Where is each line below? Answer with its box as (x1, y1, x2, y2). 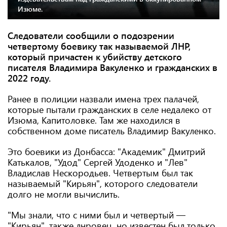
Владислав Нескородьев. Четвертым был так (8, 167, 193, 179)
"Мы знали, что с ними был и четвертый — (8, 209, 185, 221)
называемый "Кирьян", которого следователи (8, 177, 198, 190)
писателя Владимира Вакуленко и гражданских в (8, 61, 217, 73)
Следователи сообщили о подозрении (8, 29, 174, 42)
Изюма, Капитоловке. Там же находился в (8, 114, 180, 126)
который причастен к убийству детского (8, 51, 182, 63)
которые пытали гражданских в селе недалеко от (8, 103, 211, 116)
